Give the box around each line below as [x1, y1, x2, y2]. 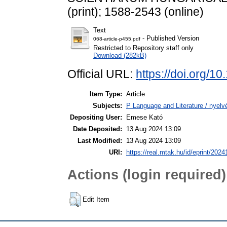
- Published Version [140, 34, 199, 43]
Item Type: [90, 90, 122, 98]
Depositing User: [70, 113, 122, 122]
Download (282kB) [93, 52, 146, 60]
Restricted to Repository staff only [93, 44, 194, 52]
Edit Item [83, 195, 109, 203]
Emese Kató [126, 113, 163, 122]
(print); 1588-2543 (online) [67, 5, 204, 18]
